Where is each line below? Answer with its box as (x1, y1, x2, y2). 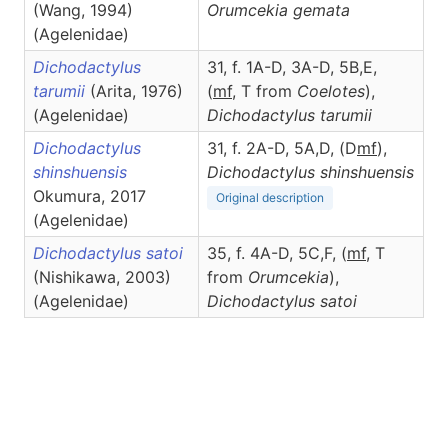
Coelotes (297, 81, 365, 101)
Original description (216, 190, 324, 205)
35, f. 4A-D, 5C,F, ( (207, 243, 347, 263)
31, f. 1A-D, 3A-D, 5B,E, (207, 57, 377, 77)
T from (241, 81, 297, 101)
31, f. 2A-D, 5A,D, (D (207, 138, 357, 158)
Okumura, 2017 (33, 186, 146, 206)
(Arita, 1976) (90, 81, 183, 101)
